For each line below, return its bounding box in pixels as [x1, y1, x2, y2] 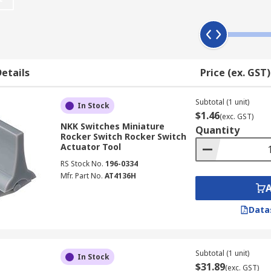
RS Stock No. [60, 158, 103, 169]
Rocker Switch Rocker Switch [60, 131, 186, 142]
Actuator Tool [60, 141, 121, 152]
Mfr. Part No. [60, 171, 103, 181]
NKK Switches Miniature [60, 120, 165, 132]
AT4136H [104, 171, 136, 181]
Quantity [195, 123, 240, 137]
